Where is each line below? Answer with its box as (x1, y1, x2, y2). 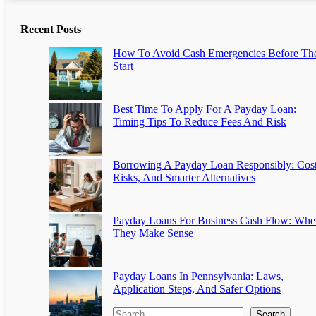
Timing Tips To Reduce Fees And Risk (113, 116, 286, 128)
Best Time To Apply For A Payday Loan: (113, 103, 296, 116)
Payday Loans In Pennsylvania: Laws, (113, 270, 284, 283)
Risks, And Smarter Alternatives (113, 171, 255, 184)
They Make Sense (113, 227, 193, 240)
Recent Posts (20, 23, 81, 36)
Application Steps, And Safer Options (113, 283, 281, 296)
